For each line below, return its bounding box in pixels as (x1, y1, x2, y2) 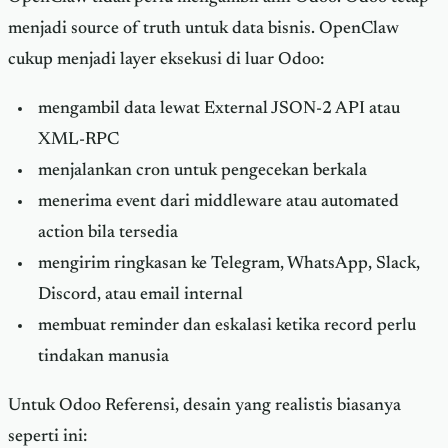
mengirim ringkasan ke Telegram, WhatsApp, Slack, (37, 254, 420, 273)
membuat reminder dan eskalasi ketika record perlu (37, 316, 416, 335)
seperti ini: (8, 427, 87, 446)
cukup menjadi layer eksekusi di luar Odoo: (8, 51, 324, 70)
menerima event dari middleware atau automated (37, 192, 399, 211)
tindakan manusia (37, 347, 169, 366)
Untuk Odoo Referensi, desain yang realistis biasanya (8, 396, 401, 415)
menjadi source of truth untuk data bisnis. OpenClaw (8, 20, 399, 39)
